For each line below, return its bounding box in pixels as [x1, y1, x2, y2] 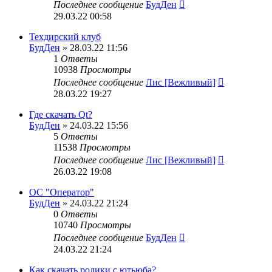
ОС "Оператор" [29, 187, 94, 197]
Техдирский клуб [29, 32, 101, 42]
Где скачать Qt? [29, 109, 92, 120]
